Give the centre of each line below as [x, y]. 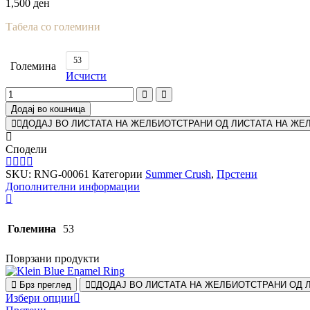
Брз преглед [45, 284]
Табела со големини [53, 26]
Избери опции [39, 298]
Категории [119, 174]
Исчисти [86, 75]
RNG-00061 [62, 174]
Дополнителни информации [73, 186]
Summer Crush [178, 174]
